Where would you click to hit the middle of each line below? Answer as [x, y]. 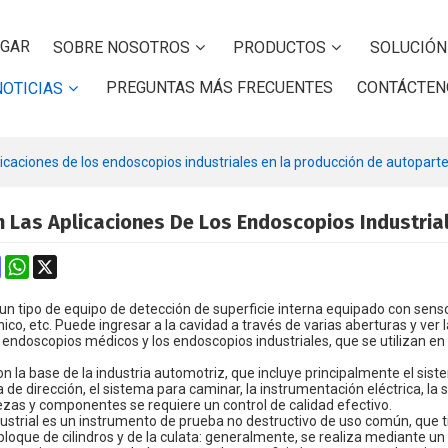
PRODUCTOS [280, 48]
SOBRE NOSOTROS [122, 48]
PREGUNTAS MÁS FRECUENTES [220, 88]
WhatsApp [62, 262]
